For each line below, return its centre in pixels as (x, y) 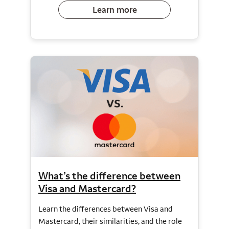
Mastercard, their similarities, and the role (110, 221)
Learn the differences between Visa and (106, 209)
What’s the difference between (109, 175)
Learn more (114, 9)
